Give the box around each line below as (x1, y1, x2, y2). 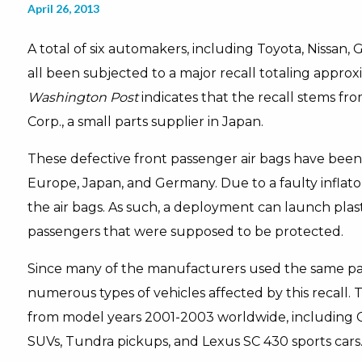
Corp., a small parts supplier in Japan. (27, 114, 263, 129)
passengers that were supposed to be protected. (27, 224, 343, 239)
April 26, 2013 (27, 2, 99, 15)
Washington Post (27, 90, 138, 105)
